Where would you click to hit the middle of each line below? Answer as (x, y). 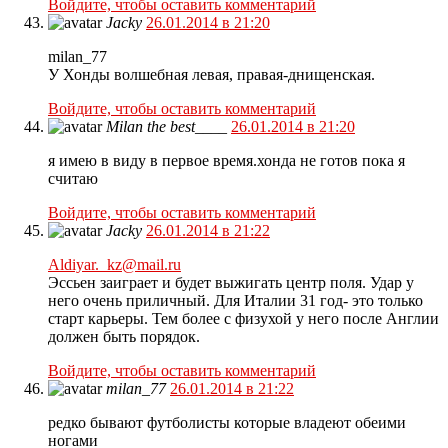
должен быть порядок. (124, 337)
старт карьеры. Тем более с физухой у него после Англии (243, 319)
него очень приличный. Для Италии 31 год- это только (235, 301)
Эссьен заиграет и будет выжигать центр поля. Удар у (231, 283)
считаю (73, 179)
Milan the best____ (166, 127)
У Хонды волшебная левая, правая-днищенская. (211, 75)
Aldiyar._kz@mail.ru (114, 265)
